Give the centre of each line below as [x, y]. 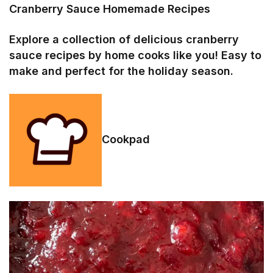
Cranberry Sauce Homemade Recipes [110, 9]
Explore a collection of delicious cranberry [124, 39]
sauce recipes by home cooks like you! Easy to [136, 55]
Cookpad [126, 139]
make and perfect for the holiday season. [122, 71]
